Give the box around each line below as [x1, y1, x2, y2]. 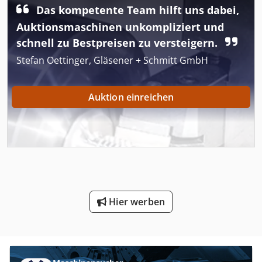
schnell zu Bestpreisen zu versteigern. [16, 35, 220, 50]
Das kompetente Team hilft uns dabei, [33, 2, 239, 17]
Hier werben [106, 195, 166, 208]
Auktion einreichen [88, 90, 174, 104]
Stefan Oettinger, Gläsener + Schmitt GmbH [16, 53, 208, 67]
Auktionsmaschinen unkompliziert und [16, 19, 224, 34]
